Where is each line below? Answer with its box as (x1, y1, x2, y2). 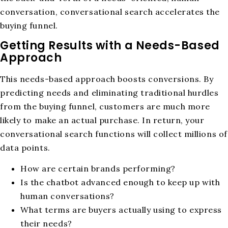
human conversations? (20, 191, 115, 202)
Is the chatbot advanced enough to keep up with (20, 177, 220, 188)
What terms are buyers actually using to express (20, 205, 222, 215)
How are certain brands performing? (20, 163, 176, 174)
